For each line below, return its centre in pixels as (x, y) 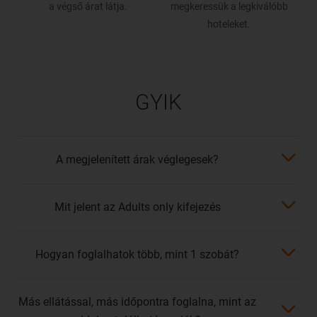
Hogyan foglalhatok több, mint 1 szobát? (138, 255)
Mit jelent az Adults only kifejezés (137, 207)
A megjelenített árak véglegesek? (138, 160)
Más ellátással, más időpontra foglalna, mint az (138, 302)
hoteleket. (229, 24)
